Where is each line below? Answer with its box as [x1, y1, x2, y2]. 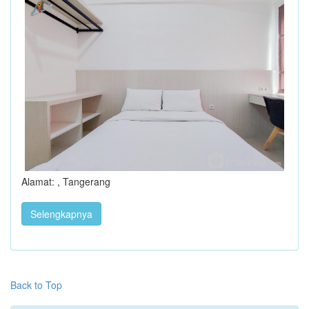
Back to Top [10, 278, 62, 292]
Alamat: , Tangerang [21, 175, 110, 189]
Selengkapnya [30, 207, 92, 221]
